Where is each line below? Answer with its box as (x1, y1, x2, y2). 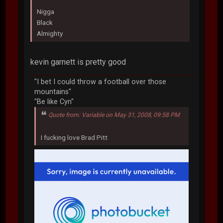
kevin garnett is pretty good (30, 57, 126, 67)
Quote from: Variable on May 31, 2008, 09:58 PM (48, 111, 180, 119)
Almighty (37, 29, 63, 38)
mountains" (34, 88, 72, 97)
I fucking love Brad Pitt (41, 133, 108, 142)
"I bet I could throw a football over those (34, 78, 167, 87)
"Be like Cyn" (34, 98, 74, 107)
